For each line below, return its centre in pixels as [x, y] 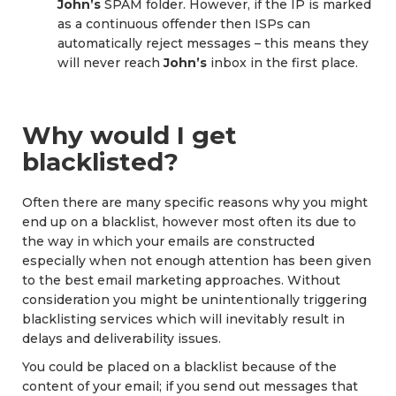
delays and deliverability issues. [122, 338]
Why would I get [129, 136]
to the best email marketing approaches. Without [181, 280]
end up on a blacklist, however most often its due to [189, 221]
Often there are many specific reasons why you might [195, 202]
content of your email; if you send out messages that [190, 386]
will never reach [110, 63]
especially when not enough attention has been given [197, 260]
